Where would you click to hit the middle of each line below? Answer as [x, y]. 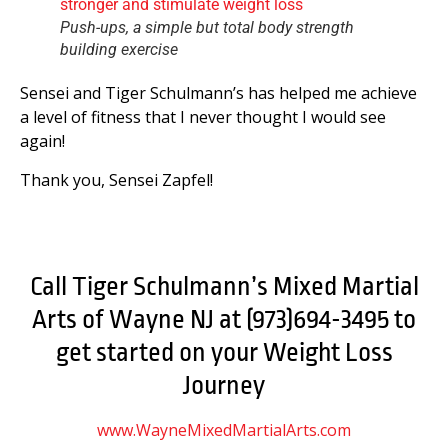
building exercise [119, 50]
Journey [224, 385]
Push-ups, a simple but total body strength [207, 28]
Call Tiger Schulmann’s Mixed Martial [224, 286]
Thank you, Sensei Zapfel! [116, 179]
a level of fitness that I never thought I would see [203, 117]
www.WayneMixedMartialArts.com [224, 430]
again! [42, 141]
